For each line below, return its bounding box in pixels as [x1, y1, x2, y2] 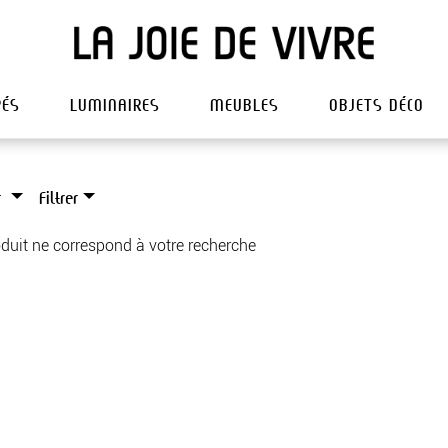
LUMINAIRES [69, 94, 160, 118]
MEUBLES [209, 94, 279, 118]
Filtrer [39, 187, 79, 211]
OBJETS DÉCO [328, 94, 424, 118]
